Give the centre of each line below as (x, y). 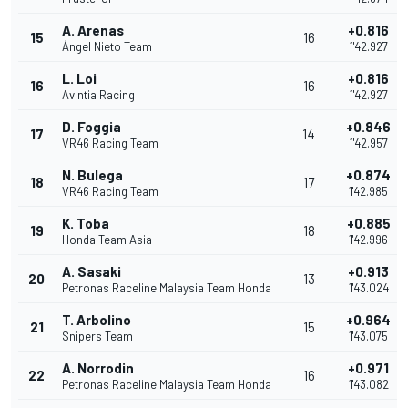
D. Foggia (92, 127)
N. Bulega (92, 175)
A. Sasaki (92, 272)
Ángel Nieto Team (107, 47)
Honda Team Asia (107, 240)
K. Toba (86, 224)
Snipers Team (97, 337)
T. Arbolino (97, 320)
